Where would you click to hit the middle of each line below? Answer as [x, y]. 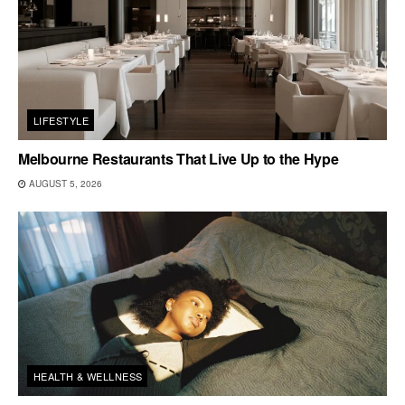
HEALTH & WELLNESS [88, 376]
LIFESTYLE [61, 120]
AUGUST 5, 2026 [64, 183]
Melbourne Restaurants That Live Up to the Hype [179, 158]
